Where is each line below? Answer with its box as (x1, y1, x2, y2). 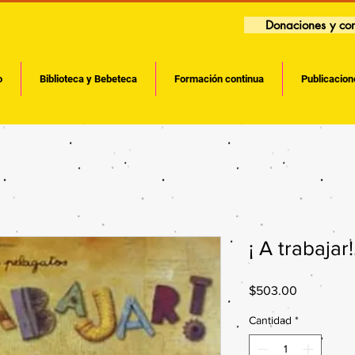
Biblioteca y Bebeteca (40, 73, 137, 86)
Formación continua (174, 73, 264, 86)
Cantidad (249, 314, 292, 327)
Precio (296, 283, 331, 297)
